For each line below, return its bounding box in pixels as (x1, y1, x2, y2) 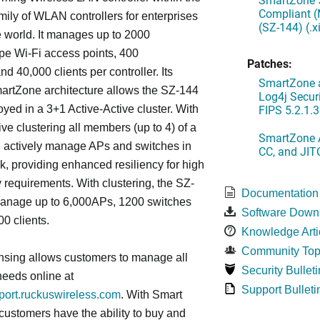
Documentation (241, 187, 319, 199)
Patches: (246, 56, 292, 71)
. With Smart (121, 289, 182, 301)
